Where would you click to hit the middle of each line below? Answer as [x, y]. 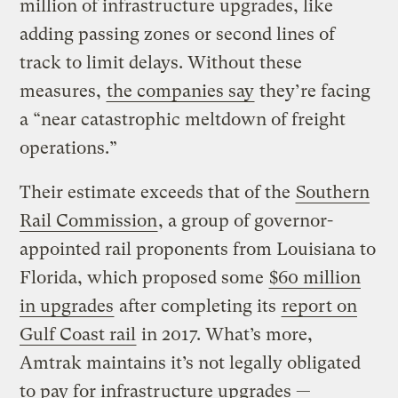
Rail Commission [89, 221]
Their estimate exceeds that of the [158, 193]
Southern [333, 193]
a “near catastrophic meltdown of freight [183, 120]
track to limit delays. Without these [161, 63]
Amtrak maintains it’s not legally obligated [191, 363]
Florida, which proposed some [144, 278]
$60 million [315, 278]
